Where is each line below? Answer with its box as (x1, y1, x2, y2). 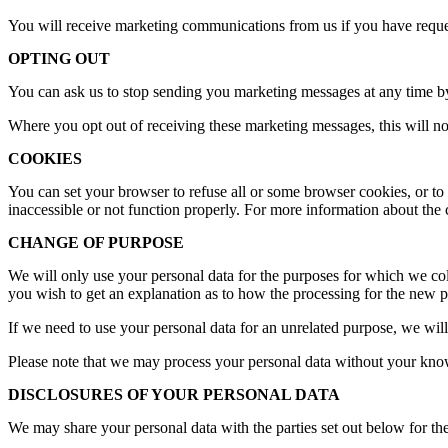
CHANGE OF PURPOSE (8, 234, 188, 252)
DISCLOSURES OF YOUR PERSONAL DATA (8, 386, 340, 404)
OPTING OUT (8, 50, 118, 68)
